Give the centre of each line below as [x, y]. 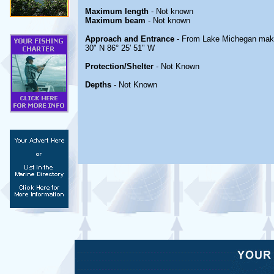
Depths [99, 85]
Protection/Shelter [119, 66]
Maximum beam [115, 20]
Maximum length [117, 11]
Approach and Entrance [130, 39]
